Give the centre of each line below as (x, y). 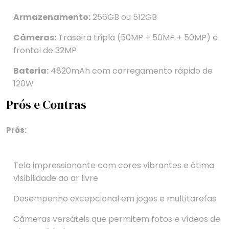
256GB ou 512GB (124, 17)
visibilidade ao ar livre (56, 178)
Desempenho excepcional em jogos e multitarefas (115, 199)
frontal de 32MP (45, 51)
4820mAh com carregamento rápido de (131, 71)
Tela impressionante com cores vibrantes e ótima (114, 166)
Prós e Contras (46, 105)
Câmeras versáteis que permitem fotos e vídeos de (117, 219)
